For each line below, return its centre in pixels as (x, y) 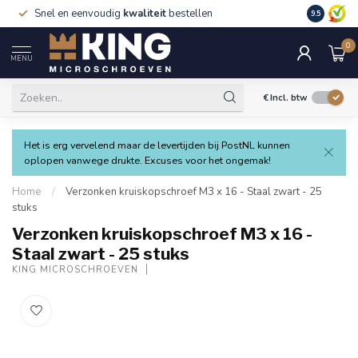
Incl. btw (289, 97)
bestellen (189, 14)
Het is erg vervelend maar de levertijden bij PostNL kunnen (157, 145)
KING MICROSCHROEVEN (75, 269)
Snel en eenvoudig (79, 14)
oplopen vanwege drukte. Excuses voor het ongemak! (147, 160)
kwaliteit (145, 14)
